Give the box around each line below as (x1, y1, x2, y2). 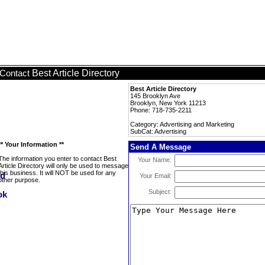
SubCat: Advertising (130, 128, 186, 135)
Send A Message (130, 143, 191, 151)
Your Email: (140, 172, 172, 179)
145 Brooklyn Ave (130, 92, 180, 99)
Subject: (148, 188, 172, 195)
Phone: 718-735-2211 (130, 106, 192, 114)
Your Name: (138, 156, 172, 163)
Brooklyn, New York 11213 (130, 99, 206, 106)
